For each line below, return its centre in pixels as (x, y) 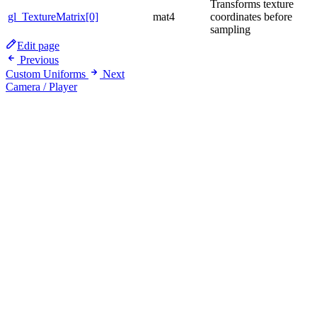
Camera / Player (41, 87)
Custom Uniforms (46, 74)
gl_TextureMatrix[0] (53, 17)
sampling (230, 30)
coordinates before (251, 17)
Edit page (38, 46)
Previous (39, 60)
